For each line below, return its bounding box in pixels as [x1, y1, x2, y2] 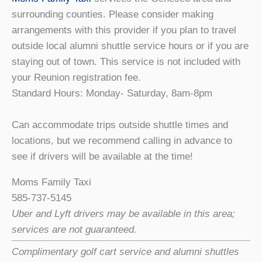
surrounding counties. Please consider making [12, 8, 213, 20]
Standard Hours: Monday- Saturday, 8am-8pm [12, 87, 212, 99]
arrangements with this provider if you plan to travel [12, 24, 236, 36]
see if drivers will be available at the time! [12, 150, 193, 162]
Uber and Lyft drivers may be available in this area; [12, 208, 235, 219]
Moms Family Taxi [12, 176, 91, 188]
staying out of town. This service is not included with [12, 56, 240, 67]
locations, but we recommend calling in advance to [12, 135, 232, 146]
